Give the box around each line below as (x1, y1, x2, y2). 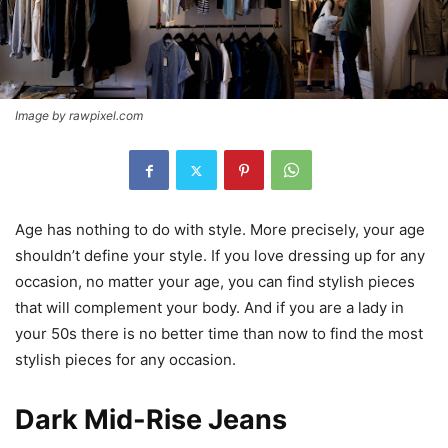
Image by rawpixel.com (15, 108, 143, 124)
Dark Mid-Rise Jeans (15, 403, 287, 437)
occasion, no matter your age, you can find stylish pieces (15, 272, 415, 292)
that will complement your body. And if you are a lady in (15, 298, 404, 318)
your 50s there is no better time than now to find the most (15, 324, 423, 344)
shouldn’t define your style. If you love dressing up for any (15, 246, 425, 266)
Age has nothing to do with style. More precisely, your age (15, 220, 425, 240)
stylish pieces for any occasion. (15, 350, 240, 370)
